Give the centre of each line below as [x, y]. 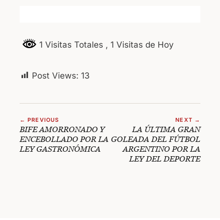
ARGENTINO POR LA [162, 149]
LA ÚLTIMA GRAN [166, 129]
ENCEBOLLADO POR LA [64, 139]
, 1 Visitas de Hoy [140, 45]
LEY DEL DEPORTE [165, 158]
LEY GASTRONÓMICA [60, 149]
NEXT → [188, 120]
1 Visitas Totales [71, 45]
